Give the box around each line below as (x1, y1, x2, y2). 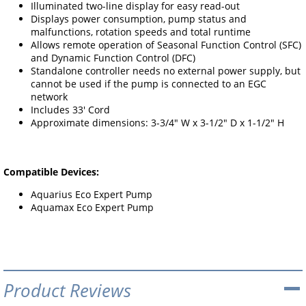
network (31, 90, 68, 104)
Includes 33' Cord (31, 103, 110, 117)
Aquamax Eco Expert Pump (31, 201, 154, 214)
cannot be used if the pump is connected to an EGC (31, 77, 266, 91)
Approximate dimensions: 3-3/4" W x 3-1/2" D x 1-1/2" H (31, 116, 284, 130)
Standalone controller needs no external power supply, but (31, 64, 301, 78)
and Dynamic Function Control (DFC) (31, 51, 195, 65)
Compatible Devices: (3, 165, 99, 178)
